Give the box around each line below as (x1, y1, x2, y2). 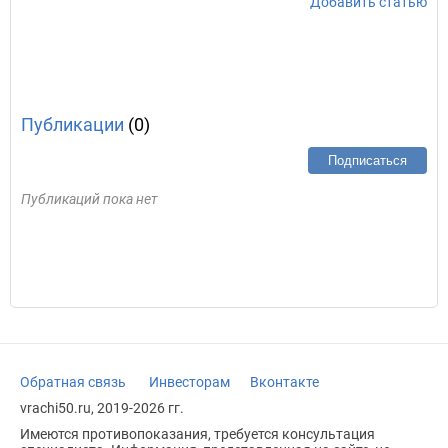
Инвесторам (149, 374, 230, 390)
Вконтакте (250, 374, 319, 390)
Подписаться (328, 153, 407, 168)
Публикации (21, 114, 124, 135)
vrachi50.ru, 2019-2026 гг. (20, 400, 184, 416)
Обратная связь (20, 374, 126, 390)
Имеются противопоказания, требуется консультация (20, 426, 375, 442)
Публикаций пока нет (21, 191, 158, 207)
